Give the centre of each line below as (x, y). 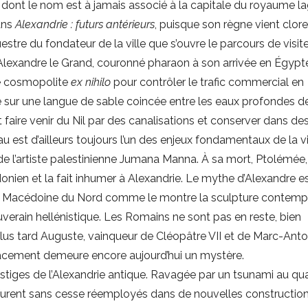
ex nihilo (92, 82)
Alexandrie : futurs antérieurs (85, 25)
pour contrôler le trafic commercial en (209, 82)
